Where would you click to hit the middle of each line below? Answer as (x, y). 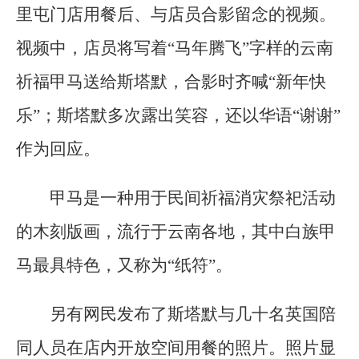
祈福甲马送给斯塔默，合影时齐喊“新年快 (171, 81)
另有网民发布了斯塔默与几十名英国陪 (193, 315)
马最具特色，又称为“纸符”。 (124, 266)
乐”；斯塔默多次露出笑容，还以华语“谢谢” (178, 115)
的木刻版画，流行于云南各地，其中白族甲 (176, 232)
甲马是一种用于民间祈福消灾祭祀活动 (193, 198)
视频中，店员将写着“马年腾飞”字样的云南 (175, 48)
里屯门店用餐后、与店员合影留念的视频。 (176, 14)
